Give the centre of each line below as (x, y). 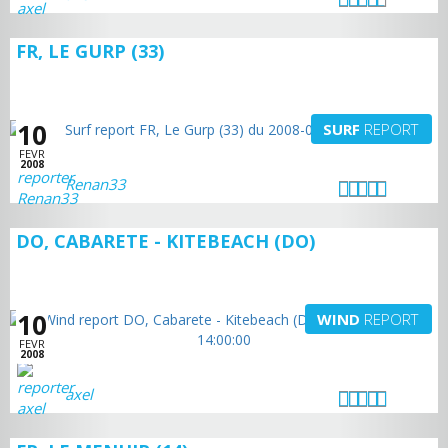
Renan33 (95, 184)
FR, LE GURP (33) (90, 51)
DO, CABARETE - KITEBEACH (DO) (165, 241)
